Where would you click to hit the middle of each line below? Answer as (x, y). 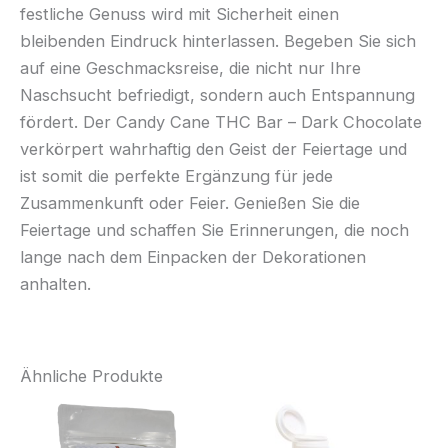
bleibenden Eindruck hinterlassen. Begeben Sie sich (218, 40)
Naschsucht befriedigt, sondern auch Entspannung (217, 94)
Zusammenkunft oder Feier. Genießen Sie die (190, 202)
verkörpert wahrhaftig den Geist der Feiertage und (213, 148)
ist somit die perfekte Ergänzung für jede (176, 175)
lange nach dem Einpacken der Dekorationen (193, 256)
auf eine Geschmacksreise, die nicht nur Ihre (190, 67)
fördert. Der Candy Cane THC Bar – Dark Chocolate (221, 121)
